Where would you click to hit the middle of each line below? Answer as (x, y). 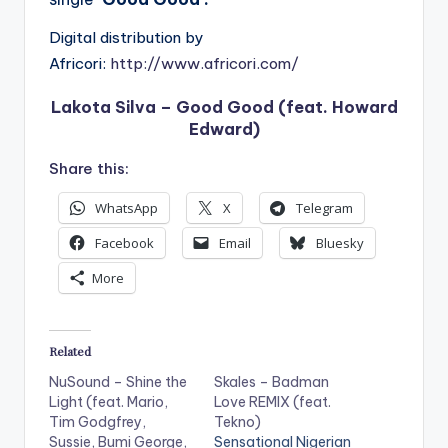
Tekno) (237, 421)
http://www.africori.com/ (204, 63)
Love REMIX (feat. (272, 401)
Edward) (224, 129)
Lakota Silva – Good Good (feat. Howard (224, 107)
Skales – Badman (271, 381)
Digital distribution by (126, 37)
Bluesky (340, 243)
